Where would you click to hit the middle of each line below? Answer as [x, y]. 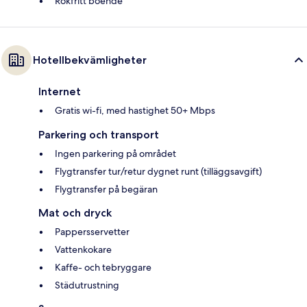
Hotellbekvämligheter [90, 60]
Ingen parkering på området [115, 153]
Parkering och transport [99, 134]
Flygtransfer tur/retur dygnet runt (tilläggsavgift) [158, 171]
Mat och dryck [75, 212]
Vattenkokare [83, 249]
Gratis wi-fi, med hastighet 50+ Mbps [135, 110]
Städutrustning [87, 285]
